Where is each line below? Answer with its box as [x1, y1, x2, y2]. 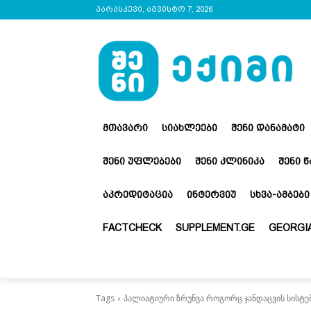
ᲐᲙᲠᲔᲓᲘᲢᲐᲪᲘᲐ [103, 188, 173, 200]
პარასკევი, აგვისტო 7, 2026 [96, 5, 212, 14]
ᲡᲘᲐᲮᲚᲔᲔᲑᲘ [162, 121, 217, 133]
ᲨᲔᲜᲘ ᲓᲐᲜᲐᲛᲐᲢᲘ [231, 121, 305, 133]
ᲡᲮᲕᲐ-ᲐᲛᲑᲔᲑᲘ [250, 188, 310, 200]
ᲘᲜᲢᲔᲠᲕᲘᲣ [187, 188, 236, 200]
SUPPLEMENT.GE [176, 221, 255, 233]
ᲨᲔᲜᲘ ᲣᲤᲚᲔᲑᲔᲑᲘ [103, 155, 181, 167]
